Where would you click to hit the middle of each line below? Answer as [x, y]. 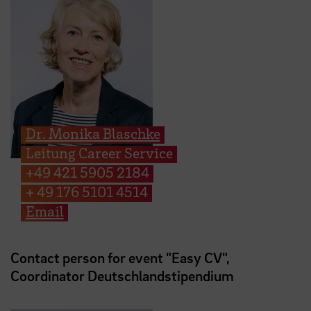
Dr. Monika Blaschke [93, 134]
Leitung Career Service [99, 153]
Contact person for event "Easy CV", [120, 258]
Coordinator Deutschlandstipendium [122, 276]
